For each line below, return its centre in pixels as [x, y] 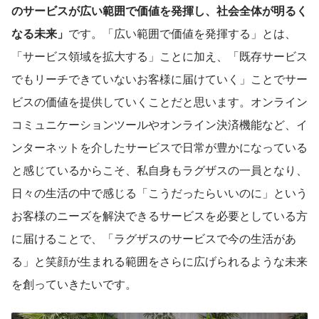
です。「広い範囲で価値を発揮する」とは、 [182, 33]
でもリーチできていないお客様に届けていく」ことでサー [159, 78]
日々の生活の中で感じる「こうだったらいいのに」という [159, 192]
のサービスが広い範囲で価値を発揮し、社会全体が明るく [159, 10]
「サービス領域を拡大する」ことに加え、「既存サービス [159, 56]
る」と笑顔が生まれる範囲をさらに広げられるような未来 [159, 261]
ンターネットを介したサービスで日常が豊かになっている [159, 147]
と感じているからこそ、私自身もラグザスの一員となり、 [159, 169]
